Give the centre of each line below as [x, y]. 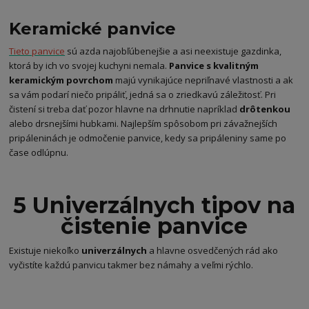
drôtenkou [265, 109]
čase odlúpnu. [40, 153]
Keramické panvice [93, 29]
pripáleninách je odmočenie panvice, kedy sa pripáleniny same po [148, 138]
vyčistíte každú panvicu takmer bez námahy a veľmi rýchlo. [132, 265]
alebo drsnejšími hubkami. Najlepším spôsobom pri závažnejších [143, 124]
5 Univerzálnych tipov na [154, 205]
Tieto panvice [37, 51]
